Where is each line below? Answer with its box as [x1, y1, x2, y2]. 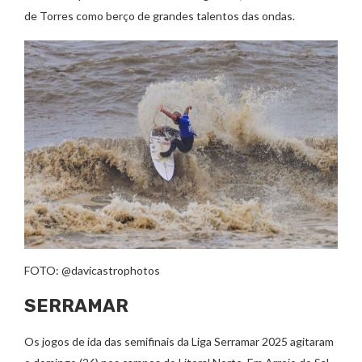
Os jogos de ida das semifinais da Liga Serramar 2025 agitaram [24, 334, 334, 348]
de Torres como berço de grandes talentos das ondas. [24, 8, 295, 23]
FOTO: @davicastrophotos [24, 263, 160, 277]
